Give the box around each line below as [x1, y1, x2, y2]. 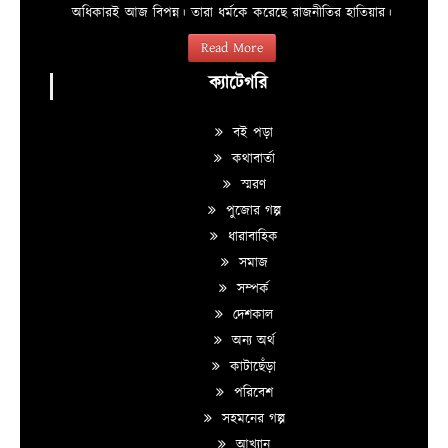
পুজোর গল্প [220, 201, 281, 222]
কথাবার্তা [226, 149, 275, 170]
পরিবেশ [228, 383, 273, 404]
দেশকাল [228, 305, 273, 326]
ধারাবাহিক [223, 227, 278, 248]
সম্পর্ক [232, 279, 269, 300]
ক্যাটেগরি [209, 71, 267, 97]
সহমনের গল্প [216, 409, 285, 430]
